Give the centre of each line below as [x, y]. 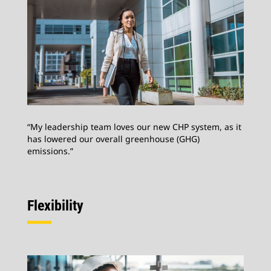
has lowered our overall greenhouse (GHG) [113, 139]
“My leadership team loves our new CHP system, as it [134, 127]
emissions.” [50, 151]
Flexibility [55, 206]
